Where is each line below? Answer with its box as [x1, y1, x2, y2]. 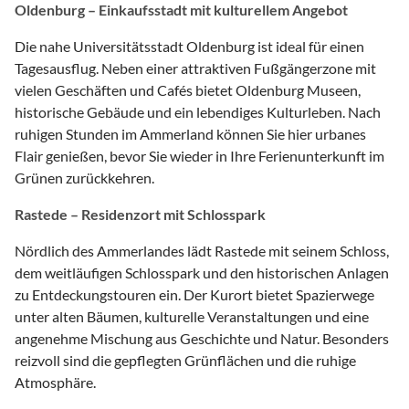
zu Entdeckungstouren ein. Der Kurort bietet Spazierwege [15, 285, 374, 303]
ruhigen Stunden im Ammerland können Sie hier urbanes [15, 124, 366, 142]
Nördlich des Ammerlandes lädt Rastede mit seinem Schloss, [15, 241, 389, 259]
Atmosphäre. [15, 372, 96, 391]
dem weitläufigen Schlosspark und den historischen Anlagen [15, 263, 389, 281]
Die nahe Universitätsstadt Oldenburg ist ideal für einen [15, 37, 364, 55]
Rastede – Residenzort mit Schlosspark [15, 204, 266, 223]
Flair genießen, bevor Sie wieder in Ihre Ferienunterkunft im [15, 146, 384, 164]
